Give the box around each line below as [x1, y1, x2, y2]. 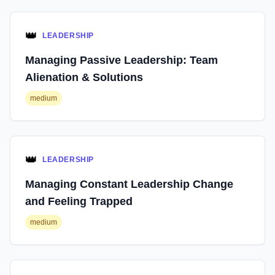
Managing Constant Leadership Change [25, 178, 233, 190]
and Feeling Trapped [25, 195, 133, 207]
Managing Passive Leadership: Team [25, 54, 218, 66]
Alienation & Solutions [25, 71, 143, 83]
